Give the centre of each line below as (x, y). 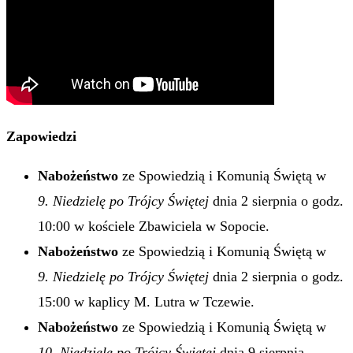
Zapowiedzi (41, 136)
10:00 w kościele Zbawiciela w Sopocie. (154, 227)
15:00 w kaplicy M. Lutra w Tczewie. (146, 302)
